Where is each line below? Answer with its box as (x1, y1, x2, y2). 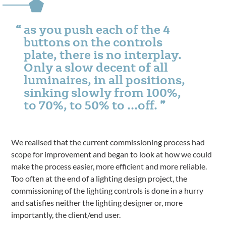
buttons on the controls (24, 34, 163, 49)
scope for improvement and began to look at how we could (11, 149, 212, 159)
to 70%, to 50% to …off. (24, 97, 160, 112)
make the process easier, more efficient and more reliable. (11, 161, 207, 171)
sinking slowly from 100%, (24, 84, 182, 100)
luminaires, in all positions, (24, 72, 186, 87)
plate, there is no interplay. (24, 46, 182, 62)
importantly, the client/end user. (11, 210, 121, 219)
